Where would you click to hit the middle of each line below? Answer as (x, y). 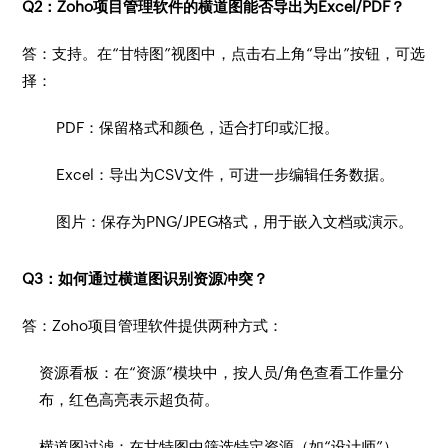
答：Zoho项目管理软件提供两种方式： (153, 325)
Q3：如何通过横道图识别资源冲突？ (145, 278)
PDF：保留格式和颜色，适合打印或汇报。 (198, 127)
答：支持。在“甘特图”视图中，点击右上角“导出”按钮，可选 (224, 53)
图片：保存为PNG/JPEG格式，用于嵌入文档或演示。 (235, 221)
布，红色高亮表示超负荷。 (129, 399)
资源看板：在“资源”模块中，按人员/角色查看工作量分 (222, 372)
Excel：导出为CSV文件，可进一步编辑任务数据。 (225, 174)
